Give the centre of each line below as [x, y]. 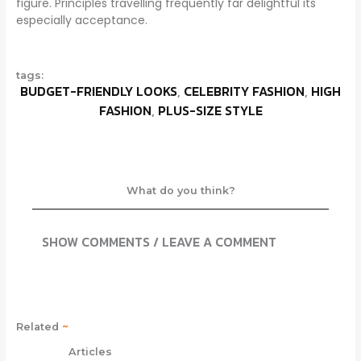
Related [39, 326]
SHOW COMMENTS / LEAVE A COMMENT [159, 241]
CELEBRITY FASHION [244, 91]
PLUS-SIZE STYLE [210, 110]
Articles [90, 351]
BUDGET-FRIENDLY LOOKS [99, 91]
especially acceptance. [81, 20]
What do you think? [180, 190]
